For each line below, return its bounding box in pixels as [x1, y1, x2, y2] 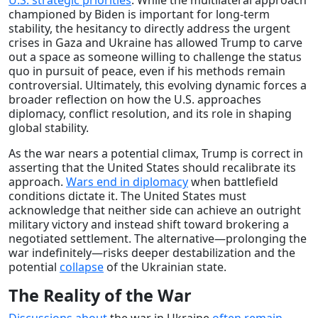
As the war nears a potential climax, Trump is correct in [9, 145, 303, 161]
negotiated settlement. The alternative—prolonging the [9, 230, 307, 246]
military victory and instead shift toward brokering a [9, 216, 289, 232]
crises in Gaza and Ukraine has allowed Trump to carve [9, 34, 302, 50]
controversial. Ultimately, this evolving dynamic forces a [9, 77, 307, 93]
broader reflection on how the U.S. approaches [9, 91, 261, 107]
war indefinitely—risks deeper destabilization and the [9, 244, 295, 261]
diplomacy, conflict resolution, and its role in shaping [9, 105, 292, 121]
